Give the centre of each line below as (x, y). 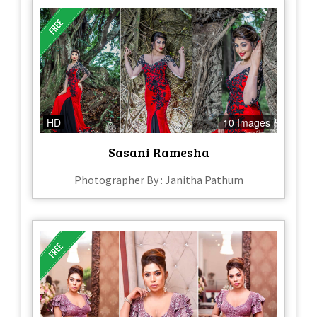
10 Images (247, 122)
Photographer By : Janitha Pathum (158, 179)
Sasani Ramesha (158, 152)
